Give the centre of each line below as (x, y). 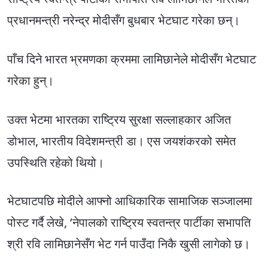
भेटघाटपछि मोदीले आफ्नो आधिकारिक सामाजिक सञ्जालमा (130, 201)
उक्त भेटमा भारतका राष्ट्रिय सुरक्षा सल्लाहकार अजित (119, 119)
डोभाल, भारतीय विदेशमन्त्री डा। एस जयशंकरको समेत (121, 141)
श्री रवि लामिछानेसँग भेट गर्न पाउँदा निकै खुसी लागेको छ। (129, 244)
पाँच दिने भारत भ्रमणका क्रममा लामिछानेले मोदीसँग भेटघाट (132, 59)
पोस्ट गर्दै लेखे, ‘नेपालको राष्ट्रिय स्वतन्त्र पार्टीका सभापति (129, 223)
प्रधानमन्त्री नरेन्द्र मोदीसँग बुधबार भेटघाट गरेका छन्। (124, 20)
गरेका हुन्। (31, 80)
